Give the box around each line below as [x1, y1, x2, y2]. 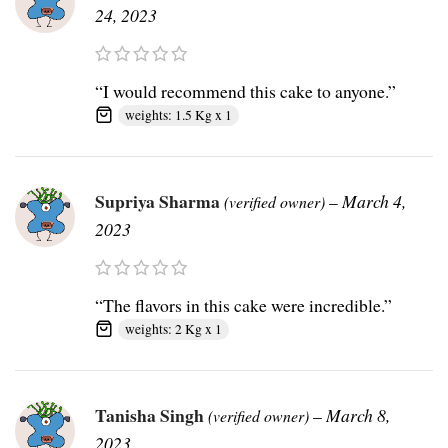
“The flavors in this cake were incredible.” [95, 293, 392, 318]
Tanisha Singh [95, 402, 208, 429]
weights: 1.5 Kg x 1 [125, 106, 232, 125]
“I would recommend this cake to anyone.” [95, 79, 396, 104]
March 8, [326, 403, 390, 428]
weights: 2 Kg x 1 [125, 320, 222, 339]
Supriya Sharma [95, 188, 224, 215]
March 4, [342, 189, 406, 214]
